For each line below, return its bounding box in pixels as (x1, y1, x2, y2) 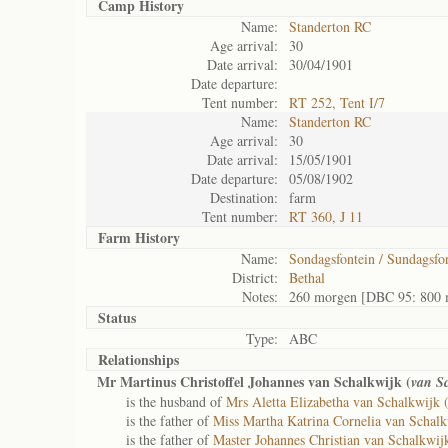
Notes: (242, 287, 278, 306)
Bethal (289, 268, 325, 287)
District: (232, 268, 278, 287)
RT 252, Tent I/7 (289, 93, 385, 112)
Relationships (98, 349, 179, 370)
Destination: (210, 188, 278, 207)
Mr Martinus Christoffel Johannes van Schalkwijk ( (97, 371, 411, 392)
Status (98, 307, 136, 328)
